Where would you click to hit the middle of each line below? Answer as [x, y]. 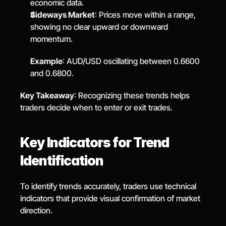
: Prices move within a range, [146, 15]
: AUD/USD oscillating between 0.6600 [131, 61]
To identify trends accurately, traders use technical [108, 186]
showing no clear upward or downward [99, 27]
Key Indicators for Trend [95, 143]
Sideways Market [63, 15]
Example [47, 61]
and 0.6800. [52, 73]
